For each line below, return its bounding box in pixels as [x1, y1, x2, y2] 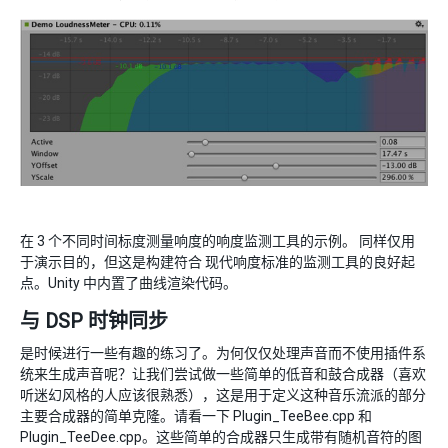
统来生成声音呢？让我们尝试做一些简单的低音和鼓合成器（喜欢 [20, 365, 426, 382]
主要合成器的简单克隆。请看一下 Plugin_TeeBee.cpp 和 [20, 407, 372, 424]
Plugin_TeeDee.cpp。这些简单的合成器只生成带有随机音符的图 [20, 428, 422, 445]
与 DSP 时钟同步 [20, 308, 168, 333]
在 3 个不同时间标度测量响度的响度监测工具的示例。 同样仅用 [20, 232, 415, 249]
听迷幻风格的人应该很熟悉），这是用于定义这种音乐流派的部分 [20, 386, 426, 403]
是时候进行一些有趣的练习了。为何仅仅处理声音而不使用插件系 [20, 344, 426, 361]
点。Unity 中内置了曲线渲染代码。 [20, 274, 237, 291]
